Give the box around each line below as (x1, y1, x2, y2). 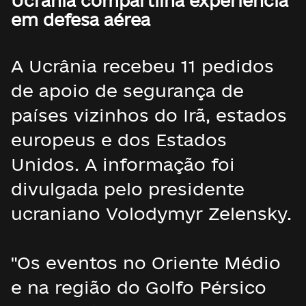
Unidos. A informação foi (11, 154, 235, 174)
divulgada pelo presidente (11, 179, 245, 199)
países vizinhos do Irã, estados (11, 105, 287, 125)
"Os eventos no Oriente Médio (11, 253, 281, 273)
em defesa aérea (11, 10, 150, 29)
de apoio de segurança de (11, 81, 244, 100)
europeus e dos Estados (11, 130, 227, 150)
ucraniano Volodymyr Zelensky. (11, 204, 292, 223)
